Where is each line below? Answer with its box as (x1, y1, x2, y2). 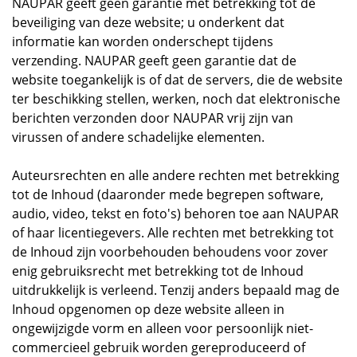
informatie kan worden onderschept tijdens (12, 33, 273, 50)
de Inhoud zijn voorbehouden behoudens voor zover (12, 243, 328, 261)
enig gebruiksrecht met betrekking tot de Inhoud (12, 262, 304, 280)
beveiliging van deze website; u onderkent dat (12, 14, 284, 31)
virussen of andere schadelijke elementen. (12, 128, 265, 146)
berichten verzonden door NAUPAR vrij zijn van (12, 109, 293, 127)
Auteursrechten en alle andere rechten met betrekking (12, 167, 339, 184)
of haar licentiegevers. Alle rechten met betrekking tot (12, 224, 334, 241)
